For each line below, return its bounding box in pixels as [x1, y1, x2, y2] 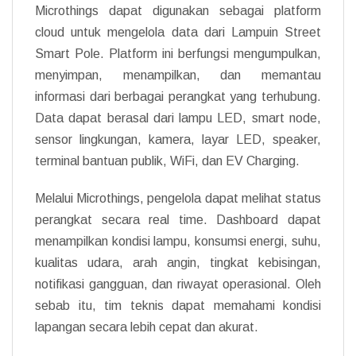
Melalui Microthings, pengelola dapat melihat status [35, 191, 321, 205]
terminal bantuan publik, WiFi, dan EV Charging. [35, 153, 300, 168]
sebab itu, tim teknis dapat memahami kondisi [35, 298, 321, 312]
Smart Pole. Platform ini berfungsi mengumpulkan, [35, 46, 321, 60]
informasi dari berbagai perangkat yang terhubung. [35, 89, 321, 103]
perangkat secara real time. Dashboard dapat [35, 212, 321, 226]
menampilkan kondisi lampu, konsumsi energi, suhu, [35, 234, 321, 248]
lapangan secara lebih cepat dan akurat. [35, 319, 258, 334]
